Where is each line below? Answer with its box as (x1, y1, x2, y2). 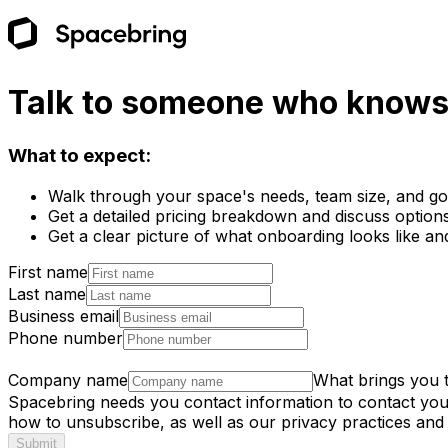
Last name (8, 283, 86, 304)
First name (8, 261, 88, 282)
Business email (8, 305, 119, 326)
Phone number (8, 327, 123, 348)
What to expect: (8, 143, 151, 167)
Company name (8, 369, 128, 390)
